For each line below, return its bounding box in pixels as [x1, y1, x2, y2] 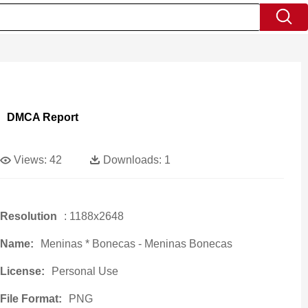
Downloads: [102, 154, 162, 166]
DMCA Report [6, 111, 78, 123]
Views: [13, 154, 47, 166]
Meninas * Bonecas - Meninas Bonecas [40, 238, 232, 250]
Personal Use [51, 265, 118, 277]
